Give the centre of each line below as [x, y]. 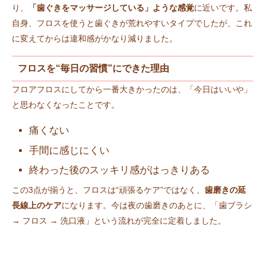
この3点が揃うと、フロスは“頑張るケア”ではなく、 [108, 190]
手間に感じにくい [70, 150]
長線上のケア [37, 206]
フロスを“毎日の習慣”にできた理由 [93, 68]
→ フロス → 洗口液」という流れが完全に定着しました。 [119, 221]
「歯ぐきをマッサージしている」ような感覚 [111, 7]
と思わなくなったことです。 [66, 104]
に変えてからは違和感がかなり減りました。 [95, 38]
